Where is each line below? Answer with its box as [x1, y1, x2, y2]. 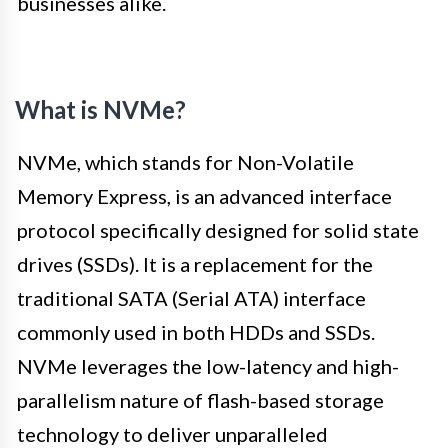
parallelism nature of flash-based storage [17, 388, 384, 413]
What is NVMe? [15, 95, 186, 125]
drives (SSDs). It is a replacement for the [17, 252, 373, 277]
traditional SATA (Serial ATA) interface [17, 286, 366, 311]
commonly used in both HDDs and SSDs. [17, 320, 375, 345]
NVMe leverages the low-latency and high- [17, 354, 399, 379]
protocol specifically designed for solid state [17, 218, 419, 243]
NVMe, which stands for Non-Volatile [17, 150, 354, 175]
